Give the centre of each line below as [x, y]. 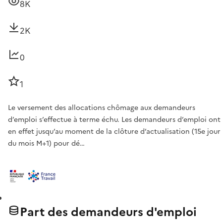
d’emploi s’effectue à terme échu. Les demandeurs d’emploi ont [114, 120]
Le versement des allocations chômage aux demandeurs [102, 108]
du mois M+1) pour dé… [46, 144]
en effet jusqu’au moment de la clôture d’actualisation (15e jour [114, 132]
